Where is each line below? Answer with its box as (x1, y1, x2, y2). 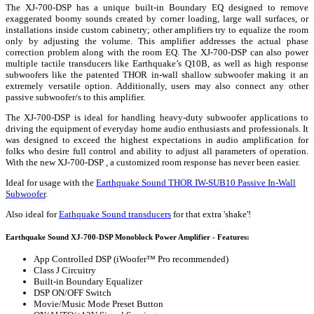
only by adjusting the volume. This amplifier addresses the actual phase (6, 35, 308, 46)
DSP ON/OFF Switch (34, 287, 111, 298)
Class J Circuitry (34, 264, 96, 275)
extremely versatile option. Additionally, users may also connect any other (6, 80, 308, 91)
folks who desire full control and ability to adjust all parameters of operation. (6, 145, 308, 156)
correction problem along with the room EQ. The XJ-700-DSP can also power (6, 46, 308, 57)
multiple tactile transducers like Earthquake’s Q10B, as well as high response (6, 57, 308, 69)
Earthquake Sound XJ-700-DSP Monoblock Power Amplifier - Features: (6, 232, 250, 241)
